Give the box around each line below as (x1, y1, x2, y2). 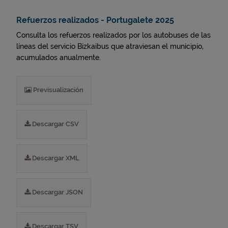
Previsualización (32, 86, 83, 94)
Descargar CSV (31, 120, 79, 128)
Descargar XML (31, 154, 79, 162)
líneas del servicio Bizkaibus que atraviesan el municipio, (16, 42, 204, 50)
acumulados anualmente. (16, 53, 101, 62)
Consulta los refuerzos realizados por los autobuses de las (16, 31, 211, 39)
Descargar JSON (31, 188, 83, 196)
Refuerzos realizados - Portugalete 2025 (16, 15, 174, 25)
